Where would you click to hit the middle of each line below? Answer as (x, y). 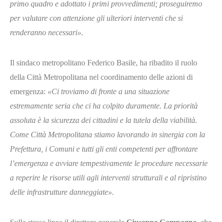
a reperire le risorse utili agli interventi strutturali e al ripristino (108, 177)
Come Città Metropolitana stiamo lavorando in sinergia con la (108, 134)
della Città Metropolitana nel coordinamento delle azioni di (101, 77)
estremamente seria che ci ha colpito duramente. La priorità (104, 106)
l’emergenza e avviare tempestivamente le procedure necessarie (109, 163)
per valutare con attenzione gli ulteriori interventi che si (96, 18)
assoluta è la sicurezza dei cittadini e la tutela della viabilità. (104, 120)
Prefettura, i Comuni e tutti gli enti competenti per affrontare (104, 149)
